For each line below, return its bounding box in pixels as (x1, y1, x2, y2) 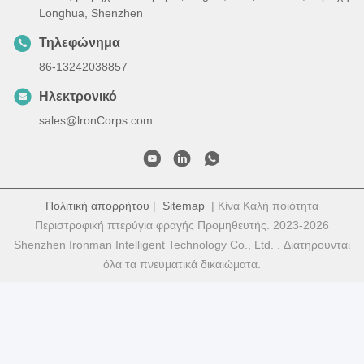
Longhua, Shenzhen (39, 6, 143, 20)
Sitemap (162, 199, 205, 213)
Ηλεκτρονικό (39, 89, 117, 104)
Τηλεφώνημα (39, 36, 120, 50)
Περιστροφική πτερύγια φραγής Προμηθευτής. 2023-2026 (35, 219, 329, 232)
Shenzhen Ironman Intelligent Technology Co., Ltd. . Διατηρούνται (14, 238, 350, 252)
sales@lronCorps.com (39, 114, 153, 128)
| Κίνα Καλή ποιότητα (205, 199, 318, 213)
